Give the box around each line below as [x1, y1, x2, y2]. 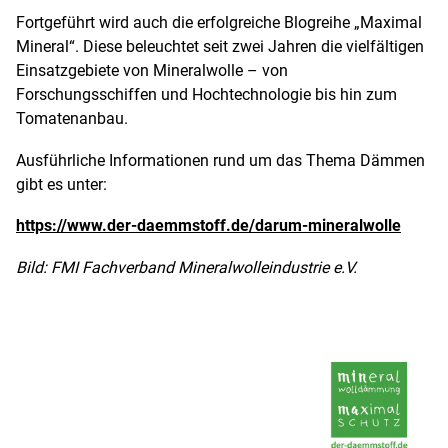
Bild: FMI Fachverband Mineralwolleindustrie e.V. [16, 257, 357, 277]
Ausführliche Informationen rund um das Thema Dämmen [16, 150, 425, 170]
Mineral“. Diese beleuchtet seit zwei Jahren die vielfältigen [16, 37, 424, 57]
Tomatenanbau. [16, 109, 128, 129]
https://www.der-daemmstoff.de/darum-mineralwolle [16, 216, 401, 236]
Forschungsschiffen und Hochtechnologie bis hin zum [16, 85, 397, 105]
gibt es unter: [16, 174, 107, 194]
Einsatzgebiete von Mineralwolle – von [16, 61, 288, 81]
